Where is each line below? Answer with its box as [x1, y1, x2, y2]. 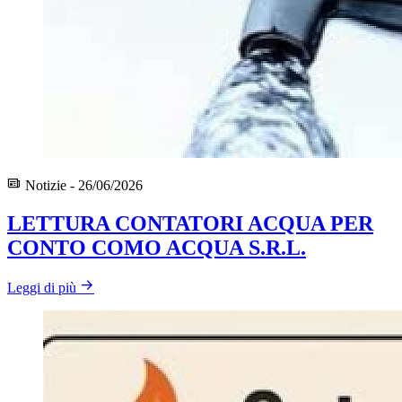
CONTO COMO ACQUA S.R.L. [7, 235, 306, 259]
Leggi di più [7, 279, 76, 295]
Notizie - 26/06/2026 [22, 177, 143, 193]
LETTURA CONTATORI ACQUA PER [7, 211, 373, 235]
